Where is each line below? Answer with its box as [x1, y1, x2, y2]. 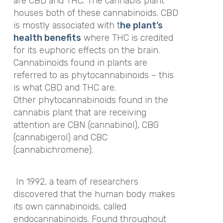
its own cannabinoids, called [13, 201, 126, 213]
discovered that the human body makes [13, 189, 175, 200]
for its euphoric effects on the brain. [13, 44, 160, 56]
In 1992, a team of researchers [15, 176, 138, 188]
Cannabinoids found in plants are [13, 57, 147, 68]
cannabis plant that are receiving [13, 107, 146, 118]
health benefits [13, 32, 81, 43]
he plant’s [119, 19, 163, 31]
